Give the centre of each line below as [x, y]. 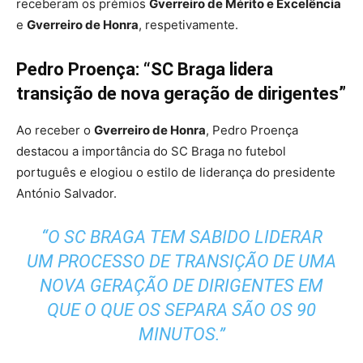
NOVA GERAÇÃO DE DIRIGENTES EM [181, 286]
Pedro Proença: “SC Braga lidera [145, 70]
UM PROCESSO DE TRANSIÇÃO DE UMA [181, 262]
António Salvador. [66, 194]
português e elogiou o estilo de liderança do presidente [176, 173]
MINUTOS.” [181, 335]
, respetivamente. [188, 25]
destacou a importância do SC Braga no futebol [151, 152]
